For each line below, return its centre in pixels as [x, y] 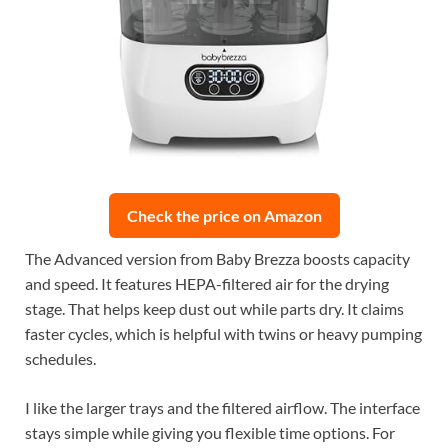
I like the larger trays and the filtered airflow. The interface [222, 408]
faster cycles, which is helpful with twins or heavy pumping [223, 334]
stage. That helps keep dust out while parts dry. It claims [214, 309]
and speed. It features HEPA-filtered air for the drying [207, 284]
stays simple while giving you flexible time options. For [210, 433]
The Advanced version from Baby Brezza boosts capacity [217, 259]
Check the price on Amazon [224, 216]
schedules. [60, 359]
